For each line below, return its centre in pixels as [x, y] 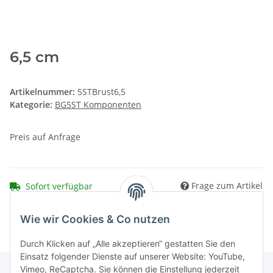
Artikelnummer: [44, 92]
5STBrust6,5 [101, 92]
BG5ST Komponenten [98, 105]
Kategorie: [32, 105]
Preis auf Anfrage [45, 137]
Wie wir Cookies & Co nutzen [95, 219]
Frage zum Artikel [227, 185]
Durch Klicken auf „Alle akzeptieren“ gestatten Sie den [128, 244]
